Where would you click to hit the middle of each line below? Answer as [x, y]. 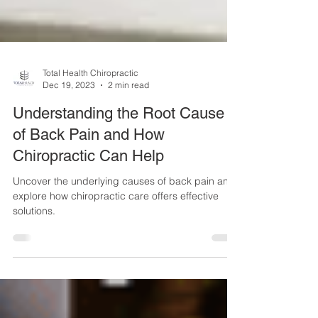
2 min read [128, 110]
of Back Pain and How [89, 160]
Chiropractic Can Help [88, 181]
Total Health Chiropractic [91, 98]
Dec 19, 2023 [69, 110]
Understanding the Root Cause [119, 139]
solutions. [34, 236]
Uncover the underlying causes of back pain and [124, 207]
